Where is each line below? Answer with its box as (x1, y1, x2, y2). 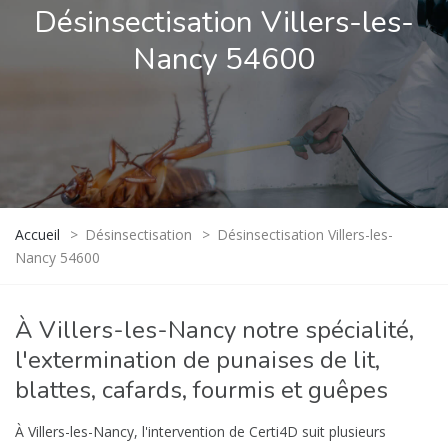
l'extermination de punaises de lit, (15, 343, 380, 376)
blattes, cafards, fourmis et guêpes (15, 373, 388, 406)
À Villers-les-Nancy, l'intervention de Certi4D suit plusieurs (15, 421, 386, 441)
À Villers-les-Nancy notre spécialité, (15, 313, 414, 346)
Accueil (15, 224, 60, 244)
